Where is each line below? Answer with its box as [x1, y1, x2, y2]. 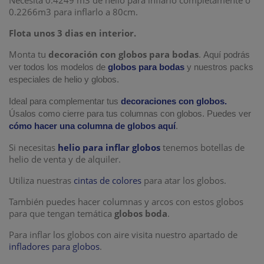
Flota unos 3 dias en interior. [9, 27, 136, 39]
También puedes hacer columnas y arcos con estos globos [9, 196, 243, 207]
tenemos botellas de [160, 141, 245, 153]
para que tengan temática [9, 207, 114, 219]
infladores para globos [9, 240, 100, 252]
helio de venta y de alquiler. [9, 153, 121, 165]
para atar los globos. [141, 174, 226, 186]
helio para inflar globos [58, 141, 160, 153]
